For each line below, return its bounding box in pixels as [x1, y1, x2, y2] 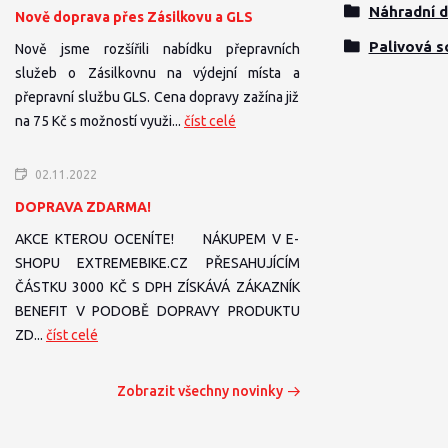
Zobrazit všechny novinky [116, 383, 283, 399]
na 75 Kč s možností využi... [15, 113, 184, 129]
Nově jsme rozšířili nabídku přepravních [15, 41, 300, 57]
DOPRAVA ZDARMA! [15, 199, 151, 215]
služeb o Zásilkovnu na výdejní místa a [15, 65, 300, 81]
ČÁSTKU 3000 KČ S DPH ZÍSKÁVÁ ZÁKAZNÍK [15, 279, 300, 295]
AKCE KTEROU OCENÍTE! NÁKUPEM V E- [15, 231, 300, 247]
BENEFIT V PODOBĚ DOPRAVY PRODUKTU [15, 303, 300, 319]
